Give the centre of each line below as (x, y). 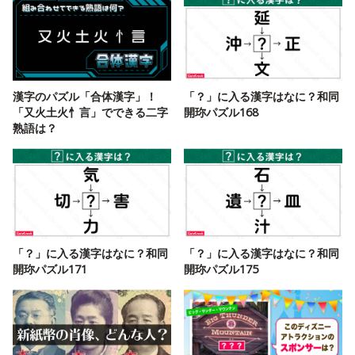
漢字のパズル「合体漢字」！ (85, 96)
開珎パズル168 (221, 112)
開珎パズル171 (50, 269)
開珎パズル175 (221, 269)
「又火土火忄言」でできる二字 (90, 112)
